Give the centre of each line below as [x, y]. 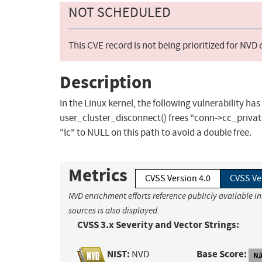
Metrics [98, 175]
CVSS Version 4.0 [178, 179]
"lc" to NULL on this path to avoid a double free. [156, 133]
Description [106, 82]
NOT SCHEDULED [120, 13]
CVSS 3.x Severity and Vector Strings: [158, 225]
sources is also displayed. [114, 211]
